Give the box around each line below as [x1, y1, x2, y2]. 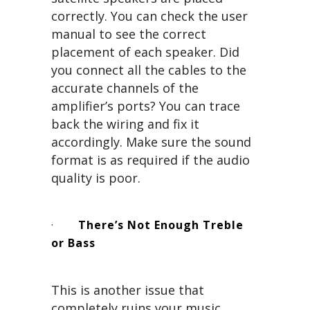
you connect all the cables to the [51, 62, 246, 79]
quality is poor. [51, 170, 140, 187]
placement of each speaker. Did [51, 44, 239, 61]
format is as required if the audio [51, 152, 250, 169]
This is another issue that [51, 282, 204, 299]
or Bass [51, 235, 95, 251]
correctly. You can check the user [51, 8, 248, 25]
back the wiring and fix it [51, 116, 199, 133]
